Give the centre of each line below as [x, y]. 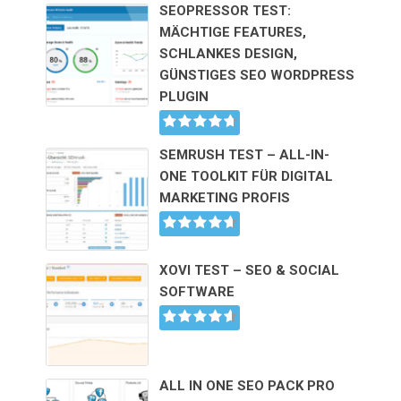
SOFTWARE [197, 291]
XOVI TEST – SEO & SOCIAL [250, 270]
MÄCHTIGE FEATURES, [233, 32]
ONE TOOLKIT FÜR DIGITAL [247, 176]
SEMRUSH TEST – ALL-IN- [245, 154]
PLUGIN [184, 96]
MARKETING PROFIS [225, 197]
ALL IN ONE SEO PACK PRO [247, 385]
